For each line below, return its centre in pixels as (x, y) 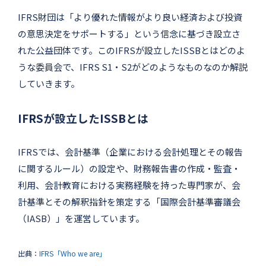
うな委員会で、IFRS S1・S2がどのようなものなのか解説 (133, 66)
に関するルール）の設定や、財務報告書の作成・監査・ (129, 168)
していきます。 (49, 83)
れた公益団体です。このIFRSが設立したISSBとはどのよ (132, 50)
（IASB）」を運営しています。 (81, 218)
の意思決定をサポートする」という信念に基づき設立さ (129, 33)
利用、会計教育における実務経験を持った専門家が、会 (129, 185)
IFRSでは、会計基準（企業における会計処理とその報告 (130, 151)
